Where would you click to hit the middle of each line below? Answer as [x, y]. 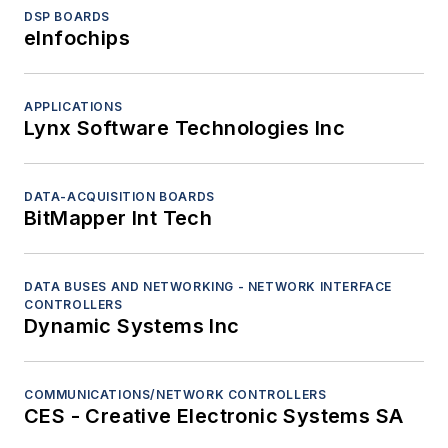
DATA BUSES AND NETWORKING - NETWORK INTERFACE [208, 287]
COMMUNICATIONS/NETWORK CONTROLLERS [175, 395]
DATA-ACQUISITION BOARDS [119, 197]
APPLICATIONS [73, 107]
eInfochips [77, 38]
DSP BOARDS [67, 17]
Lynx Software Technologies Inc [184, 128]
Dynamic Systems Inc [132, 326]
